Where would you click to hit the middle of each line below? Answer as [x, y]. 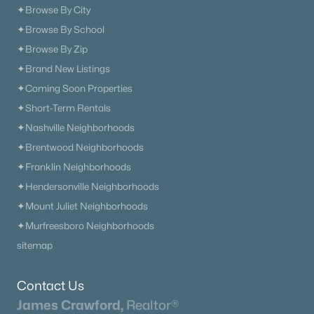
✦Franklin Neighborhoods [74, 167]
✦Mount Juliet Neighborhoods [82, 206]
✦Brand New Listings [63, 69]
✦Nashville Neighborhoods [76, 128]
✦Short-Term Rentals [64, 108]
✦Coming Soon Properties [75, 88]
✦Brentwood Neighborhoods [80, 147]
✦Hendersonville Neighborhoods [88, 186]
